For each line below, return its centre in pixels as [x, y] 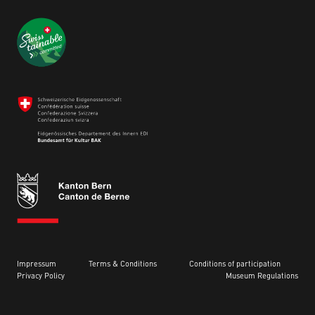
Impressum [37, 265]
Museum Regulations [262, 277]
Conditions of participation [235, 265]
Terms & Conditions [123, 265]
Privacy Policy [41, 277]
